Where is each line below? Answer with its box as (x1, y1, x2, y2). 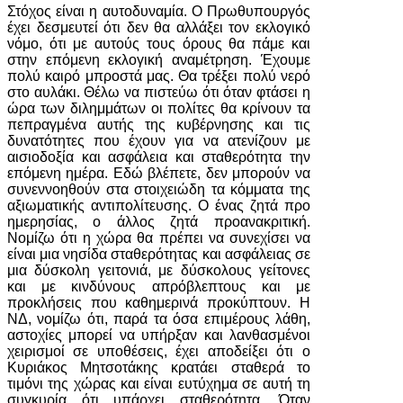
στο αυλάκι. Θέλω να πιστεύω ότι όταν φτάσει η (7, 85, 310, 100)
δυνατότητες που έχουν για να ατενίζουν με (7, 133, 310, 148)
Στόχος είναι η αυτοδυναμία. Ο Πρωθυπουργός (7, 4, 310, 19)
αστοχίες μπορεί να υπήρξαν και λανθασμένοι (7, 327, 310, 343)
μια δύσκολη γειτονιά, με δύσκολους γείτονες (7, 263, 310, 278)
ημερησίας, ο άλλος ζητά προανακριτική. (7, 214, 310, 229)
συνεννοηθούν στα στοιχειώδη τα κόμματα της (7, 182, 310, 197)
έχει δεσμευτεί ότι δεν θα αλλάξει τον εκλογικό (7, 20, 310, 35)
